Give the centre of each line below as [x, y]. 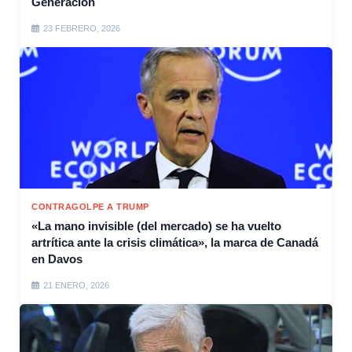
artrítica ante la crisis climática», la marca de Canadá [175, 243]
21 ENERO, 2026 [76, 286]
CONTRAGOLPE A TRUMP [90, 207]
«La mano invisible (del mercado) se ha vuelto [156, 226]
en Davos [57, 259]
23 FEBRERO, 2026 [82, 29]
